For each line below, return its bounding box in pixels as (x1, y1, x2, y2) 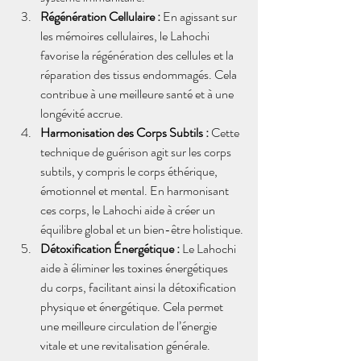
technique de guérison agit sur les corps (40, 143, 234, 161)
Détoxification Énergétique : (40, 239, 180, 258)
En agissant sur (160, 7, 239, 26)
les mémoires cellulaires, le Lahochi (40, 27, 212, 45)
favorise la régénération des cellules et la (40, 46, 236, 64)
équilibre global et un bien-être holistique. (40, 220, 243, 239)
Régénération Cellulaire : (40, 7, 160, 26)
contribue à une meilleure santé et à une (40, 85, 236, 103)
